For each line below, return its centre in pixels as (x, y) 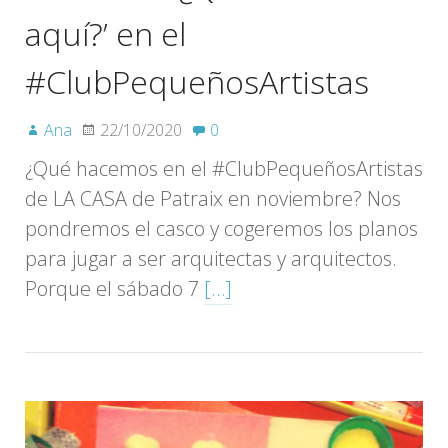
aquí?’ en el (105, 33)
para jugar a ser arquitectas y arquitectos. (211, 258)
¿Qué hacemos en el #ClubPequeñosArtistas (224, 168)
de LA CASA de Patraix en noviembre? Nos (213, 198)
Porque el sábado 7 (114, 288)
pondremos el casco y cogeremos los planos (221, 228)
